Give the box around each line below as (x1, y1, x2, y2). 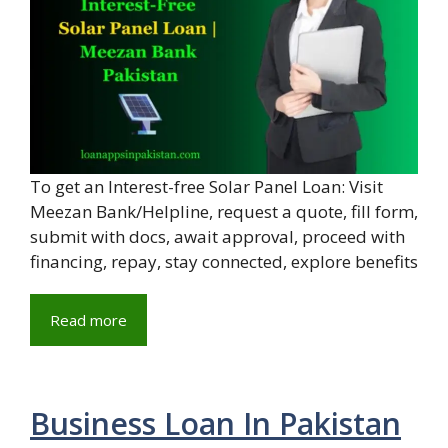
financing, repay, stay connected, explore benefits (30, 250, 418, 274)
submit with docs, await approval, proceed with (30, 225, 405, 249)
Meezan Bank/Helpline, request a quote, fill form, (30, 200, 418, 224)
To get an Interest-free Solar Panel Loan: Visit (30, 175, 383, 199)
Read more (50, 310, 127, 331)
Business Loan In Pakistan (30, 403, 401, 445)
